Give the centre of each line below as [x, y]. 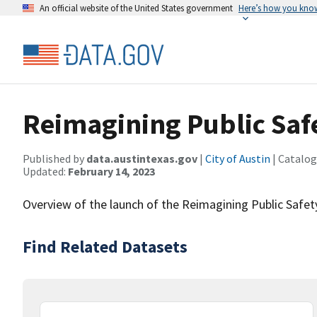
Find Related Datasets [105, 247]
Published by [54, 158]
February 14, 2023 [111, 171]
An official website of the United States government [136, 8]
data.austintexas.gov [142, 158]
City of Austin [238, 158]
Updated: [45, 171]
